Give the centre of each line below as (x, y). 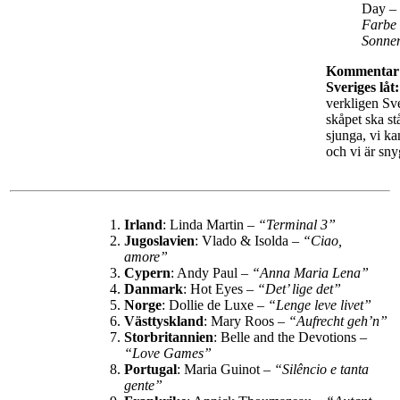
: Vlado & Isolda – (249, 241)
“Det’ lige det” (301, 289)
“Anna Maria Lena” (312, 273)
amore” (148, 257)
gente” (145, 386)
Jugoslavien (159, 241)
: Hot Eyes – (220, 289)
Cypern (147, 273)
